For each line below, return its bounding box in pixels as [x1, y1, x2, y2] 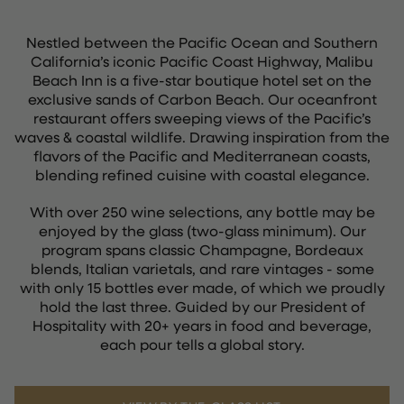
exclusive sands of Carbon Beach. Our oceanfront [27, 89, 377, 108]
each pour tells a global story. [99, 335, 305, 353]
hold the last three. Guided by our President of [39, 297, 365, 316]
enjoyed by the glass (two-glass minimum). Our [38, 221, 366, 240]
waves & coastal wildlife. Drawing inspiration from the [14, 127, 390, 146]
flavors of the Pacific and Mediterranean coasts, [33, 146, 371, 165]
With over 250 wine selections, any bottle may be [29, 202, 375, 221]
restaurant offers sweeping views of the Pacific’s [33, 108, 371, 127]
